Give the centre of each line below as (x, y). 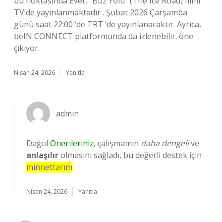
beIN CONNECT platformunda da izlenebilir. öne (104, 36)
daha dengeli (165, 143)
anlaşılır (42, 155)
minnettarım (49, 167)
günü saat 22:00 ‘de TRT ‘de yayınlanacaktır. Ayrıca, (108, 24)
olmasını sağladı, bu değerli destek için (130, 155)
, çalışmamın (117, 143)
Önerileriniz (72, 143)
